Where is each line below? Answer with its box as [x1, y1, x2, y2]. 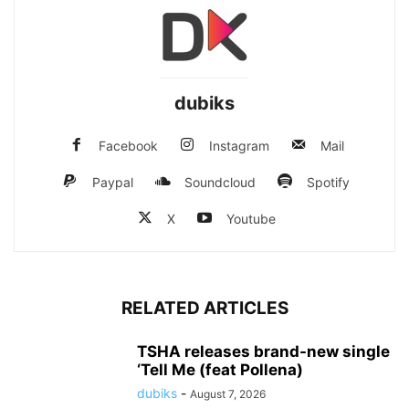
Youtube [225, 210, 276, 226]
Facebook [98, 137, 158, 153]
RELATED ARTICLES [121, 297, 288, 319]
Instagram [208, 137, 269, 153]
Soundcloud [184, 173, 256, 190]
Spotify [307, 173, 350, 190]
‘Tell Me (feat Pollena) [137, 360, 303, 379]
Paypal [92, 173, 133, 190]
